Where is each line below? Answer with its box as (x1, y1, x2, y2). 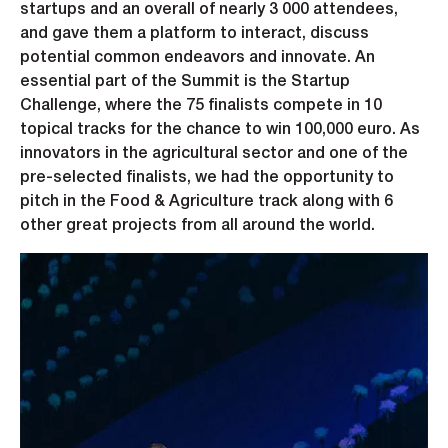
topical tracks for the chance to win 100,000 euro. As (20, 123, 420, 138)
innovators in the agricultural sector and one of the (20, 147, 408, 162)
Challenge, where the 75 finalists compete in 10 (20, 99, 382, 114)
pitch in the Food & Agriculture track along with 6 (20, 195, 393, 210)
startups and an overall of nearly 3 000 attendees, (20, 3, 398, 18)
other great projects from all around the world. (20, 219, 375, 234)
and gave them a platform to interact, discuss (20, 27, 369, 42)
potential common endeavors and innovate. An (20, 51, 375, 66)
